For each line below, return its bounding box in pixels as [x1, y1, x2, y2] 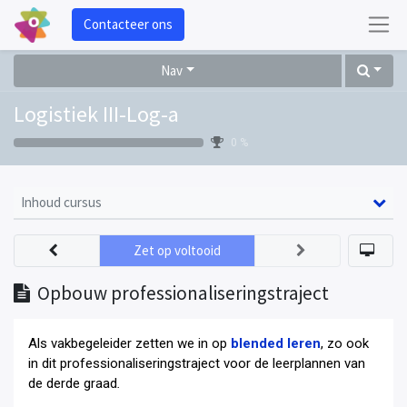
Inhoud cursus [21, 193, 102, 211]
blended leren [231, 334, 321, 352]
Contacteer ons [83, 15, 173, 34]
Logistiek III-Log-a [14, 99, 179, 128]
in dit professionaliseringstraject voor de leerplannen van [28, 354, 365, 372]
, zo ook [321, 334, 369, 352]
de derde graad [28, 374, 117, 392]
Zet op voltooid [134, 241, 221, 259]
